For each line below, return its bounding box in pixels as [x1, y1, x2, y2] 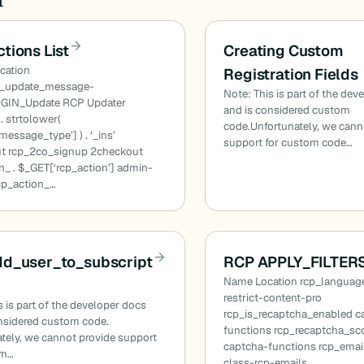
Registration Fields [223, 64, 358, 84]
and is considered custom [223, 103, 351, 117]
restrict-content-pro [223, 290, 323, 305]
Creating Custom [223, 41, 344, 60]
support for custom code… [223, 136, 353, 149]
